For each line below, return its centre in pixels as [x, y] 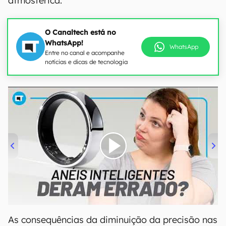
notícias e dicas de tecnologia [86, 62]
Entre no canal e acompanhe [85, 52]
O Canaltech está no [80, 32]
